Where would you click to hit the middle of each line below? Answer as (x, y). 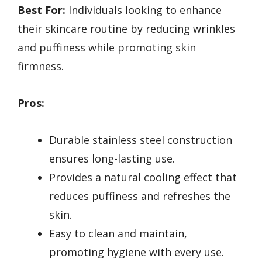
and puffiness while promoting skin (107, 48)
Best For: (42, 10)
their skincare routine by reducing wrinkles (126, 29)
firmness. (41, 66)
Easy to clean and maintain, (118, 233)
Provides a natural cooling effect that (143, 177)
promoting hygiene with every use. (137, 252)
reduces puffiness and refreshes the (140, 196)
